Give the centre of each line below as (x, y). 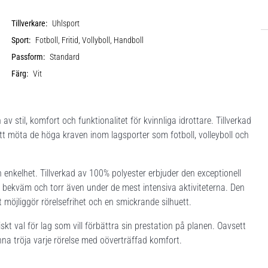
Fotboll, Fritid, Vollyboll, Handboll (90, 40)
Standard (65, 57)
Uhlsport (66, 23)
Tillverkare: (30, 23)
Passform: (28, 57)
